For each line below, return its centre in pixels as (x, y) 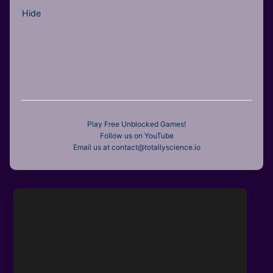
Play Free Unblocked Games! (136, 124)
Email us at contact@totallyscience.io (136, 147)
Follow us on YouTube (136, 135)
